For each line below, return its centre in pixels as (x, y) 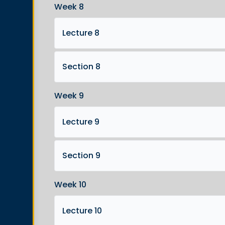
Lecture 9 (81, 122)
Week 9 (69, 96)
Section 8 (81, 67)
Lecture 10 (82, 211)
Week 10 (70, 185)
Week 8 (69, 7)
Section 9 (81, 155)
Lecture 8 (81, 33)
